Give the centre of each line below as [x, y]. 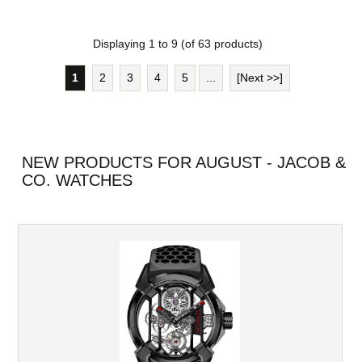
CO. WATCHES [77, 180]
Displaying [120, 44]
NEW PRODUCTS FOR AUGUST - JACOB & [183, 162]
